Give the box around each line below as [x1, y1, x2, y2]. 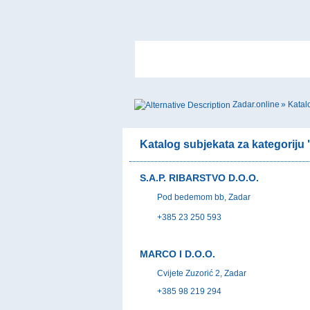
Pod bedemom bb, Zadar [157, 192, 250, 202]
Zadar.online [232, 100, 280, 109]
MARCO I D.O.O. [140, 248, 215, 259]
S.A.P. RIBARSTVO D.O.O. [140, 172, 259, 183]
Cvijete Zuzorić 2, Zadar [157, 268, 246, 278]
